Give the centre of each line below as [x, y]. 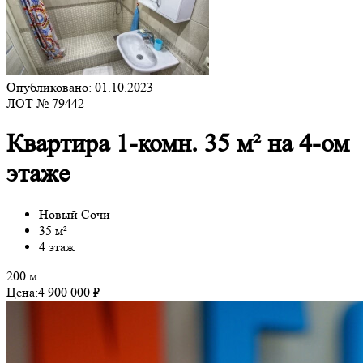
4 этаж [57, 246]
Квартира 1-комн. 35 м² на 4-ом [178, 144]
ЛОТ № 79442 [45, 103]
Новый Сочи [75, 214]
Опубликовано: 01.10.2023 [80, 87]
